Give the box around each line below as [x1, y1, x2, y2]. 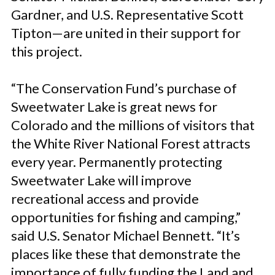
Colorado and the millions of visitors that [11, 117, 255, 133]
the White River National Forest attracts [11, 135, 250, 152]
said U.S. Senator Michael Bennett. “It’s [11, 227, 240, 244]
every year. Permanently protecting [11, 153, 222, 170]
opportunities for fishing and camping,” [11, 209, 241, 225]
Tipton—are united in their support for [11, 25, 241, 41]
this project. [11, 43, 82, 60]
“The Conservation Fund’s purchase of [11, 80, 237, 96]
